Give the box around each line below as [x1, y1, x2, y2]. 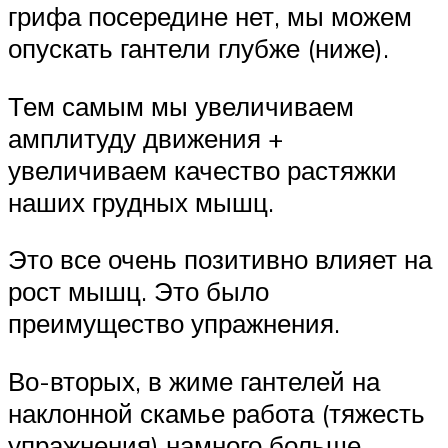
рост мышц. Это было [8, 275, 269, 308]
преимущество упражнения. [8, 307, 340, 340]
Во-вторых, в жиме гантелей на [8, 364, 380, 397]
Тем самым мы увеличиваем [8, 89, 354, 122]
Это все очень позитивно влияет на [8, 243, 432, 276]
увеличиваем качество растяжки [8, 153, 397, 186]
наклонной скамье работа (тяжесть [8, 396, 425, 429]
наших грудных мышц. [8, 185, 274, 218]
